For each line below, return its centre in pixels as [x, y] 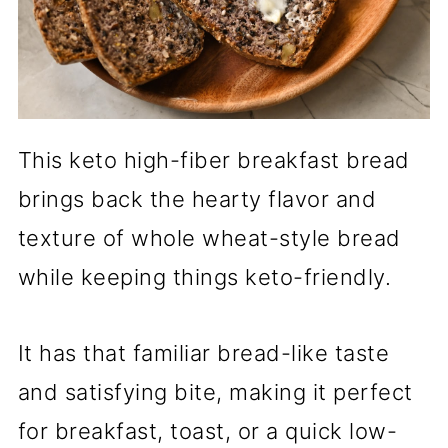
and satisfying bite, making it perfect [215, 391]
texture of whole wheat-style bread [209, 237]
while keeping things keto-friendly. [204, 276]
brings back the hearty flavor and [197, 198]
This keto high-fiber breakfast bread [213, 159]
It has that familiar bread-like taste [203, 352]
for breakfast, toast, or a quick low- [207, 430]
